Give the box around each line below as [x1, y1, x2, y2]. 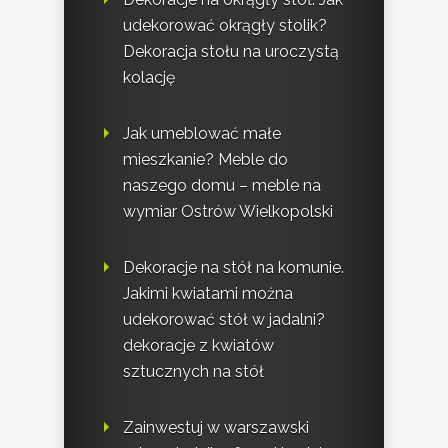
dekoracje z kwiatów [123, 336, 274, 356]
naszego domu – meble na [123, 176, 321, 196]
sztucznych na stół [123, 362, 264, 382]
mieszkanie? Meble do [123, 150, 288, 170]
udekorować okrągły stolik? [123, 16, 327, 36]
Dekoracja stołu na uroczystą [123, 42, 339, 62]
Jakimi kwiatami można [123, 284, 293, 304]
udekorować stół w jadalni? [123, 310, 325, 330]
